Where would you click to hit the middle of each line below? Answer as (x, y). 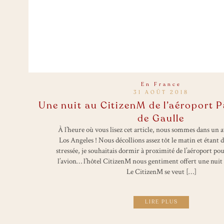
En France (161, 84)
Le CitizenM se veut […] (161, 172)
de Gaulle (161, 118)
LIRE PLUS (161, 202)
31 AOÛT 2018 (161, 92)
